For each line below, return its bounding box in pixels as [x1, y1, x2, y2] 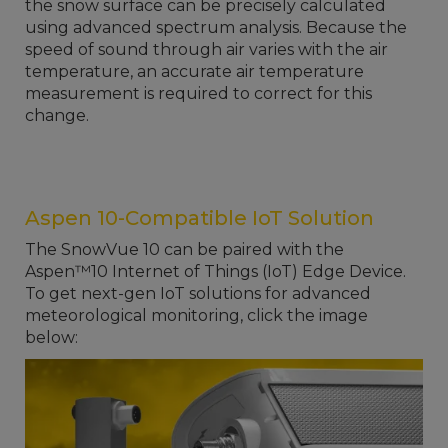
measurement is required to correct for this [25, 84, 372, 103]
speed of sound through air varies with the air [25, 40, 388, 59]
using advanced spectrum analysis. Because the [25, 18, 407, 37]
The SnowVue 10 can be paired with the [25, 240, 344, 259]
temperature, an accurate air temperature [25, 62, 364, 81]
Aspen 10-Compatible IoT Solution [25, 206, 374, 230]
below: [25, 328, 78, 347]
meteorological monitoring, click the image [25, 306, 368, 325]
